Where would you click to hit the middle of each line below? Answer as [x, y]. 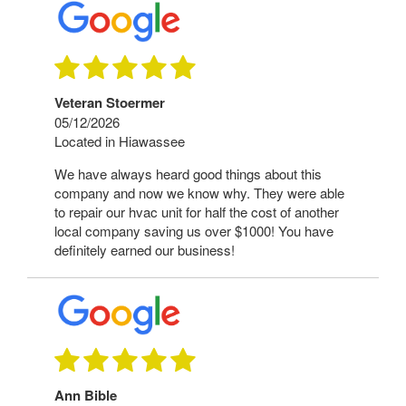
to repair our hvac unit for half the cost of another [197, 211]
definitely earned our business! [145, 249]
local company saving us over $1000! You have [194, 230]
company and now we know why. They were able [199, 192]
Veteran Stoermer [110, 102]
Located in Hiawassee [120, 140]
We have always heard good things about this [188, 173]
